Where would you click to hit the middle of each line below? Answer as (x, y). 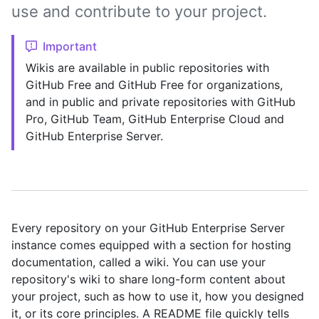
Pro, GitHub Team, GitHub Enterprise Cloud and (155, 119)
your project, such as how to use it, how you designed (158, 296)
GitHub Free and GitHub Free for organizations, (154, 85)
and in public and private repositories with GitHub (161, 102)
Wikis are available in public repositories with (147, 68)
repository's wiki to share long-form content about (148, 279)
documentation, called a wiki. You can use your (138, 262)
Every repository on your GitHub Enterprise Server (148, 228)
